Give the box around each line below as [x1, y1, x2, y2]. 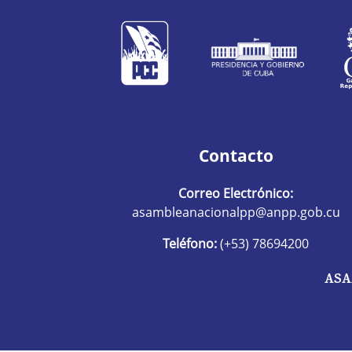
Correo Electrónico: [178, 184, 293, 202]
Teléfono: [163, 234, 217, 252]
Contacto [198, 144, 273, 167]
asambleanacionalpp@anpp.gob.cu [131, 203, 340, 221]
